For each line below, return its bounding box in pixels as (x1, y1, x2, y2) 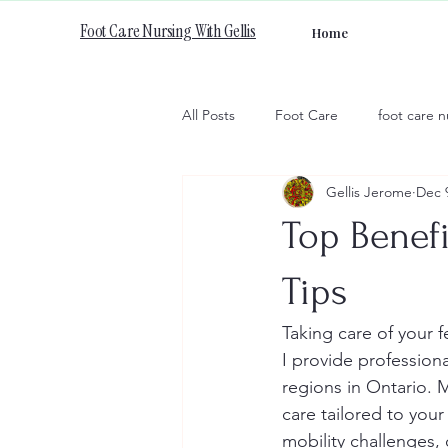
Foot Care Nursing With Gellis (80, 19, 256, 43)
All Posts (182, 105, 235, 124)
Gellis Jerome (326, 182, 412, 201)
